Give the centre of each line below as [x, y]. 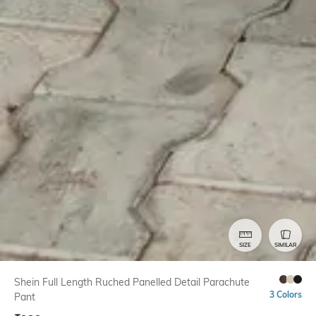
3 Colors [286, 294]
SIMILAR [285, 244]
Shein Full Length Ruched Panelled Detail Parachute [132, 282]
